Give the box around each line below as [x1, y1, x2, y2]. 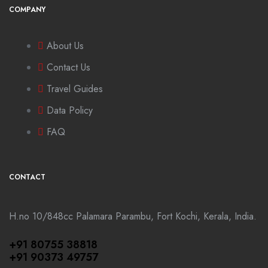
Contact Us [47, 60, 90, 74]
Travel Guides [47, 82, 103, 96]
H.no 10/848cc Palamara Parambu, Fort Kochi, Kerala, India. [9, 209, 257, 223]
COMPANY [9, 4, 45, 15]
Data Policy [47, 103, 93, 117]
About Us [47, 39, 84, 53]
